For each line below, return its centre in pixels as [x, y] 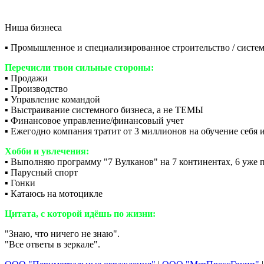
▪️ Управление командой [52, 99]
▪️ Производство [36, 88]
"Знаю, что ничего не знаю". [62, 233]
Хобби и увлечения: [47, 151]
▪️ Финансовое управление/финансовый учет [94, 120]
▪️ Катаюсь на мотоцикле [54, 193]
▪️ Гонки [20, 183]
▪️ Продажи [26, 78]
